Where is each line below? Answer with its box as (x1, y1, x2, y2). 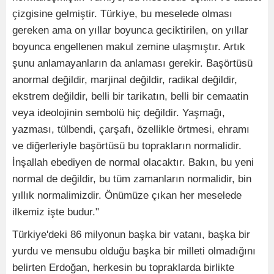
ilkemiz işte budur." (12, 206, 99, 218)
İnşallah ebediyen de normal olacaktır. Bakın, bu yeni (12, 157, 254, 169)
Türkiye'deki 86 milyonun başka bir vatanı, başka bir (12, 229, 250, 241)
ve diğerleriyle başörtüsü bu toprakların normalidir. (12, 140, 242, 152)
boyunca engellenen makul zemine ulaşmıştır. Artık (12, 41, 245, 53)
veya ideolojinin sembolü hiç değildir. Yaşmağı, (12, 107, 225, 119)
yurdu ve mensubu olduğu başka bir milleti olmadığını (12, 245, 256, 257)
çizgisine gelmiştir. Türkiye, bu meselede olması (12, 8, 232, 20)
